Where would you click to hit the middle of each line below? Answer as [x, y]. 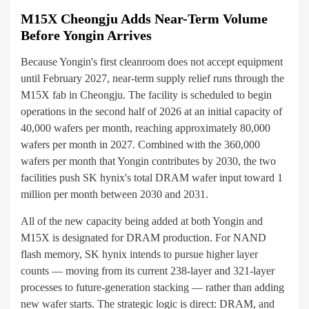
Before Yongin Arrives [86, 36]
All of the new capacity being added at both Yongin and [142, 221]
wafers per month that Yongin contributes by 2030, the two [148, 161]
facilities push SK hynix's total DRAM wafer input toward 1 [152, 178]
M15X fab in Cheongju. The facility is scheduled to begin [146, 95]
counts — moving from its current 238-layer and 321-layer [148, 271]
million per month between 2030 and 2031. [114, 195]
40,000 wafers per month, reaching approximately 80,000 [146, 128]
